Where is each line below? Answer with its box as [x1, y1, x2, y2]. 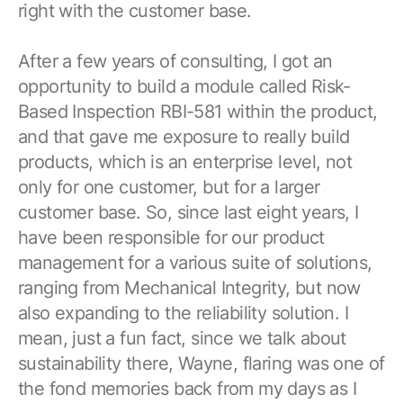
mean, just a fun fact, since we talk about [18, 327, 346, 349]
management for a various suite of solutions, [18, 251, 372, 273]
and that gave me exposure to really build [18, 125, 350, 148]
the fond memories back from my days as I [18, 377, 356, 399]
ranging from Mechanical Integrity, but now [18, 276, 361, 299]
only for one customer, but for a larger [18, 175, 320, 198]
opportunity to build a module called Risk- [18, 75, 351, 97]
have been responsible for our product [18, 226, 325, 248]
